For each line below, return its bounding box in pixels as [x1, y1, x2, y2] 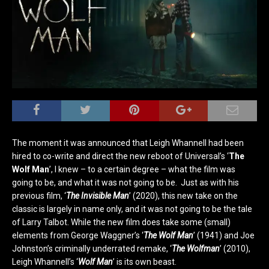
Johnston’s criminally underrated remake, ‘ [12, 243, 172, 253]
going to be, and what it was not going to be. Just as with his [12, 177, 239, 187]
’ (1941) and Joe [193, 230, 255, 240]
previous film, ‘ [12, 190, 66, 201]
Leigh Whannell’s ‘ [12, 256, 78, 267]
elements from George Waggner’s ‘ [12, 230, 144, 240]
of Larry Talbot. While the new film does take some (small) [12, 217, 231, 227]
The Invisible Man [66, 190, 129, 201]
